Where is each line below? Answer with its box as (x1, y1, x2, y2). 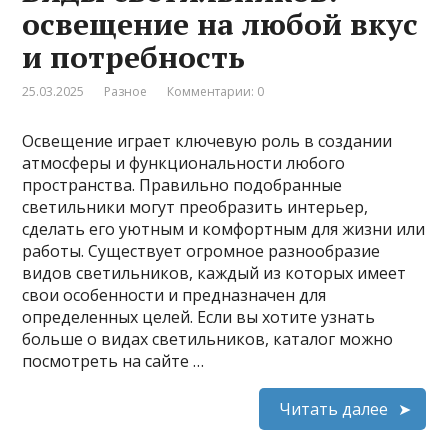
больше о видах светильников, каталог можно (22, 327, 394, 350)
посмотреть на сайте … (22, 349, 205, 372)
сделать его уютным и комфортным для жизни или (22, 217, 426, 240)
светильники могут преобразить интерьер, (22, 195, 369, 218)
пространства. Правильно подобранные (22, 173, 343, 196)
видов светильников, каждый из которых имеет (22, 261, 407, 284)
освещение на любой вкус (22, 3, 419, 44)
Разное (104, 82, 148, 100)
